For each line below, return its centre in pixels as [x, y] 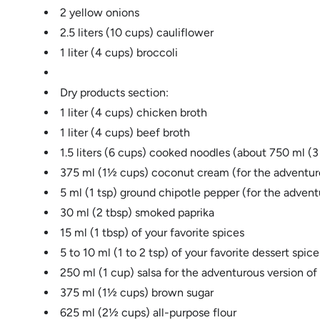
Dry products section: [114, 92]
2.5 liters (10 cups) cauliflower [137, 32]
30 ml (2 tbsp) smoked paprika [137, 212]
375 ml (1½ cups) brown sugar [137, 292]
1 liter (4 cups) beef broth [125, 132]
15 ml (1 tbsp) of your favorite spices [152, 232]
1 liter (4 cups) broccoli [119, 52]
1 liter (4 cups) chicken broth [134, 112]
